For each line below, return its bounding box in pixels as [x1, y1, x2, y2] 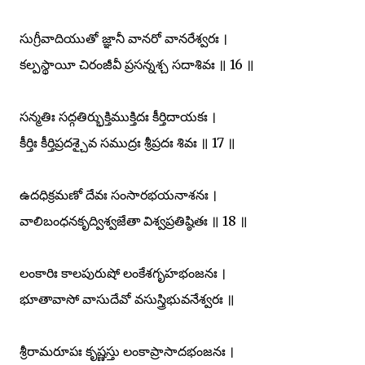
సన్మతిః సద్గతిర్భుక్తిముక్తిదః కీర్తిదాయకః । [20, 108, 216, 125]
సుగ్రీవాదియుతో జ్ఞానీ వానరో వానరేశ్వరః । [20, 29, 227, 46]
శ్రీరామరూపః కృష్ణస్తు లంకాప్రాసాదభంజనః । [20, 342, 234, 359]
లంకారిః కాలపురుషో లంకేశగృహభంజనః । [20, 264, 226, 281]
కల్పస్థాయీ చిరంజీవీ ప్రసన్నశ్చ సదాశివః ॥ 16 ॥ [20, 55, 254, 73]
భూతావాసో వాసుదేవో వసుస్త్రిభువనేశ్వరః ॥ [20, 290, 235, 307]
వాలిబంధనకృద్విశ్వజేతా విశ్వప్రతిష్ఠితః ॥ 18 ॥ [20, 212, 248, 229]
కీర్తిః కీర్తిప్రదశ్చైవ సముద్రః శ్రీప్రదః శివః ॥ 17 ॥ [20, 134, 235, 151]
